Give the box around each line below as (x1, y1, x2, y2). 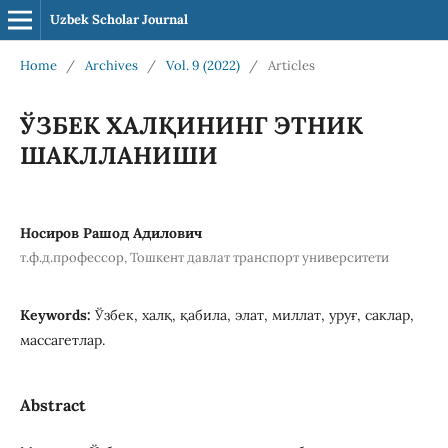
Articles (267, 56, 315, 74)
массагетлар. (19, 330, 105, 349)
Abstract (19, 394, 86, 415)
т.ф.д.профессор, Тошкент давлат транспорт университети (19, 248, 389, 266)
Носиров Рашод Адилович (19, 223, 202, 242)
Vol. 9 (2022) (165, 56, 240, 74)
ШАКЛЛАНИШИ (19, 139, 218, 171)
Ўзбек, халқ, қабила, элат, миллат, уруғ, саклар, (94, 305, 414, 324)
